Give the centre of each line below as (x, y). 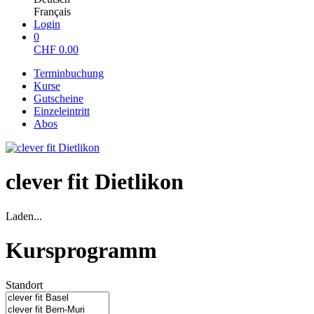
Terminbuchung (69, 73)
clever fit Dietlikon (95, 182)
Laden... (24, 216)
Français (52, 12)
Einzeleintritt (62, 111)
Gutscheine (59, 98)
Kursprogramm (81, 251)
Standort (24, 285)
